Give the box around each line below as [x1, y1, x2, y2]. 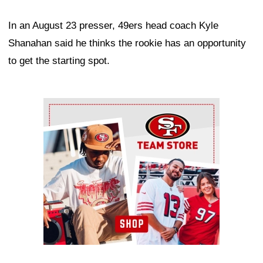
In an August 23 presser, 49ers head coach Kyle [8, 20, 218, 32]
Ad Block [43, 101, 83, 113]
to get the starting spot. [8, 55, 110, 67]
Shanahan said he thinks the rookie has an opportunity [8, 38, 246, 49]
